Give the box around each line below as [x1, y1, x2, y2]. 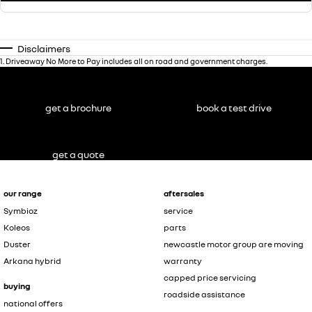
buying [3, 280, 31, 291]
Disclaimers [17, 42, 70, 54]
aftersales [163, 187, 204, 198]
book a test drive [196, 101, 272, 114]
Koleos [3, 221, 30, 233]
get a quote [52, 148, 104, 160]
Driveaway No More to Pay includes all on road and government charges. [6, 56, 267, 65]
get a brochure [45, 101, 111, 114]
